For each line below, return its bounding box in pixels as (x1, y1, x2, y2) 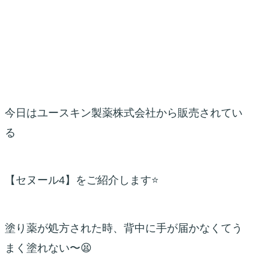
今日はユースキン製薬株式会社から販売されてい (4, 106, 243, 119)
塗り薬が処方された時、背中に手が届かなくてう (4, 222, 243, 234)
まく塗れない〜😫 (4, 241, 92, 254)
